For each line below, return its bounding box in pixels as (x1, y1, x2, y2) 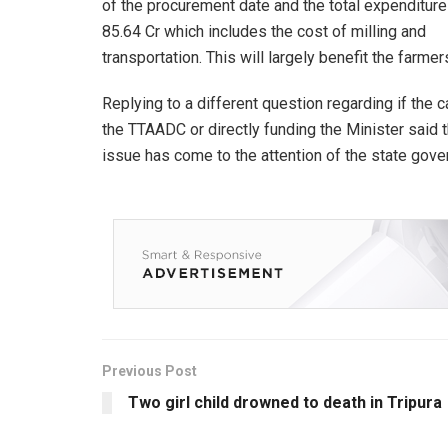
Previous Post (102, 362, 197, 379)
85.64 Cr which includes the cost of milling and (102, 21, 426, 41)
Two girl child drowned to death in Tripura (128, 392, 442, 412)
